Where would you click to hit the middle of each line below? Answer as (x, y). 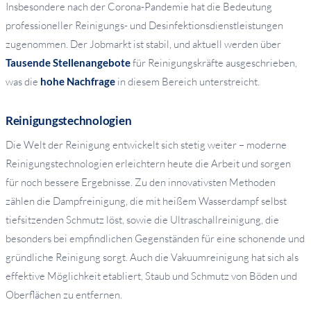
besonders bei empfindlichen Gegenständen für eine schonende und (155, 239)
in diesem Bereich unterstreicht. (187, 82)
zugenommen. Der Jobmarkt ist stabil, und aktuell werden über (143, 44)
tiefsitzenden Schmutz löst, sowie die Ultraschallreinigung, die (142, 220)
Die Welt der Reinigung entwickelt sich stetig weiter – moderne (146, 145)
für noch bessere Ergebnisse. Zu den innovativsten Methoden (141, 183)
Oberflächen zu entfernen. (64, 295)
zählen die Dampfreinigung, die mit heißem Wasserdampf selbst (146, 201)
